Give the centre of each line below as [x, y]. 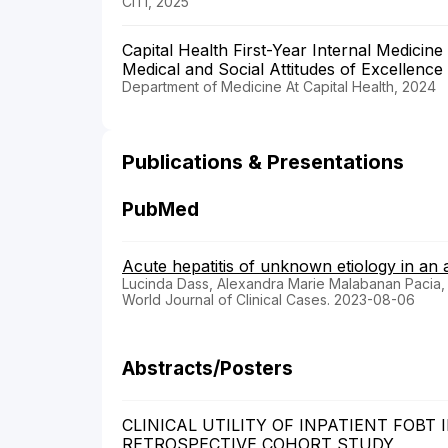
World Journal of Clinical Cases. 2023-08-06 [268, 299]
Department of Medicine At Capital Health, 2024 [279, 86]
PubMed [160, 209]
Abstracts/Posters [207, 368]
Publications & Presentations [263, 161]
